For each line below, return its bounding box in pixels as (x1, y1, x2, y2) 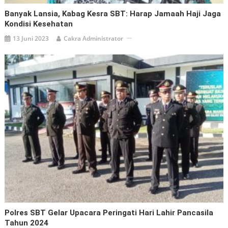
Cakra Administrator (64, 34, 124, 43)
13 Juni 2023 (13, 34, 49, 43)
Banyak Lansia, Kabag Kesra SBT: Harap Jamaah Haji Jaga (5, 9, 221, 18)
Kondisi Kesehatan (5, 19, 73, 28)
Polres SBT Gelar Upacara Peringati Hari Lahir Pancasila (5, 208, 214, 218)
